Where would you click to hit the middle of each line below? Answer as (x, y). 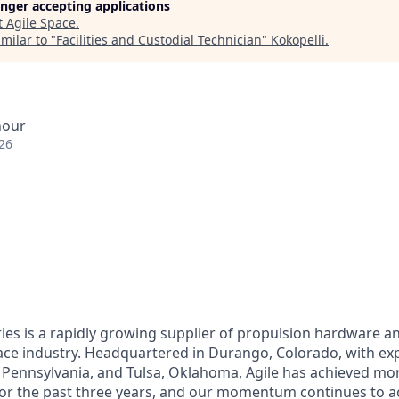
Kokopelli (298, 40)
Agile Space (41, 23)
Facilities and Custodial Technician (159, 40)
